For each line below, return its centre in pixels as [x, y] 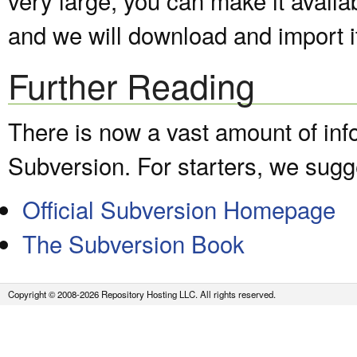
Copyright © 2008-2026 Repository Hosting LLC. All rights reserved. [142, 294]
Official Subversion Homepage [179, 209]
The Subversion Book [133, 243]
